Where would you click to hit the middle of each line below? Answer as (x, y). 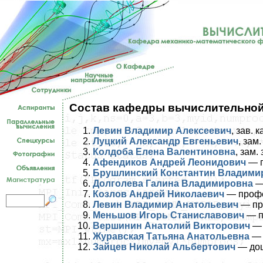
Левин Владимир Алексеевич (162, 130)
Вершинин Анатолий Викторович (171, 225)
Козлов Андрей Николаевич (159, 194)
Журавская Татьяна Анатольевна (171, 236)
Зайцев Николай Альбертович (164, 247)
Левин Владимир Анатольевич (166, 204)
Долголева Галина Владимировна (173, 183)
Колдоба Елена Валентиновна (164, 151)
